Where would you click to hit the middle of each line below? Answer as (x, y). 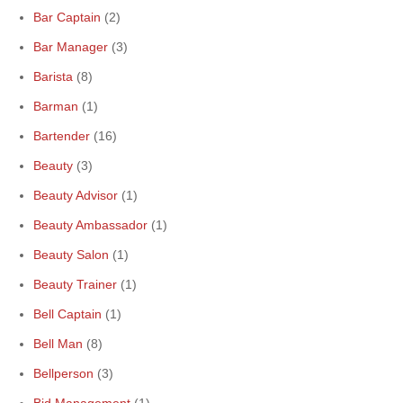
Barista (53, 77)
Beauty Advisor (76, 196)
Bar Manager (71, 47)
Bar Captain (67, 18)
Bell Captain (67, 314)
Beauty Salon (71, 255)
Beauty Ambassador (90, 225)
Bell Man (58, 344)
